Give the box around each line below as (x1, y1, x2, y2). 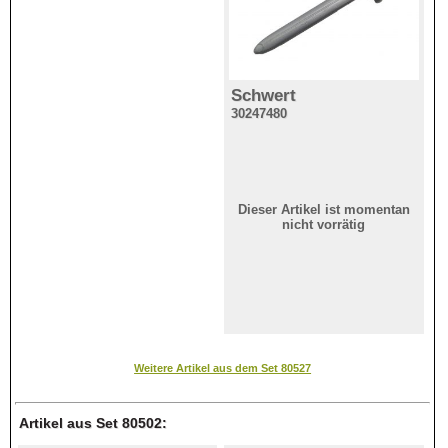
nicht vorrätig (282, 217, 366, 233)
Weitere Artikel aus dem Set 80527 (134, 361, 312, 374)
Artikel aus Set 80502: (19, 414, 168, 431)
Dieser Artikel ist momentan (237, 202, 410, 218)
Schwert (231, 85, 297, 105)
